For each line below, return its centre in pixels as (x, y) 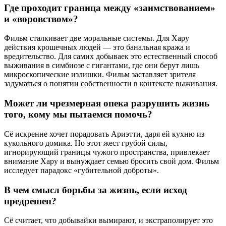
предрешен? (30, 201)
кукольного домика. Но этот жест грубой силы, (86, 143)
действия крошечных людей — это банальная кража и (97, 47)
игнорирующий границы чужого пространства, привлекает (107, 152)
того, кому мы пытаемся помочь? (78, 115)
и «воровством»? (41, 19)
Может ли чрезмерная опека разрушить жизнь (107, 103)
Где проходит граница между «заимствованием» (110, 8)
